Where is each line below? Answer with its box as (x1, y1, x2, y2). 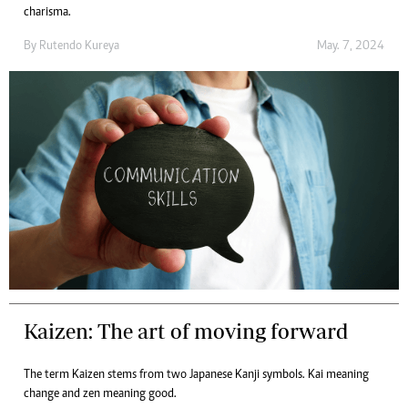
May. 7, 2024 (317, 40, 384, 54)
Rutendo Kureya (39, 40, 119, 54)
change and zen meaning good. (24, 388, 177, 401)
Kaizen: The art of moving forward (24, 319, 349, 343)
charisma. (24, 6, 71, 20)
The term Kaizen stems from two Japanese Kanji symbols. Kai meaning (24, 369, 369, 382)
